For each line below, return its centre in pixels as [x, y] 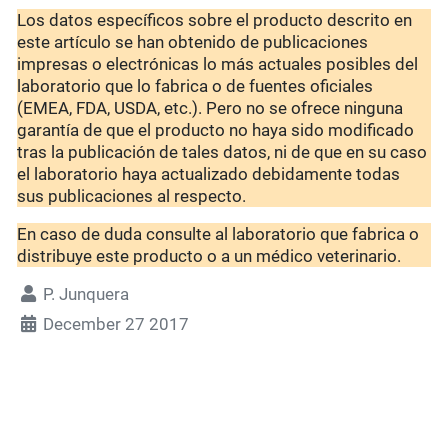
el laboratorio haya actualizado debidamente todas [209, 174]
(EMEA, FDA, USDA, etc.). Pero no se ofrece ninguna [210, 108]
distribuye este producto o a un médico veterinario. [209, 256]
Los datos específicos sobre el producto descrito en [215, 20]
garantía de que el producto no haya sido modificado [216, 130]
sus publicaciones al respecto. [132, 196]
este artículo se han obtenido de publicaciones [193, 42]
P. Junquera [86, 294]
